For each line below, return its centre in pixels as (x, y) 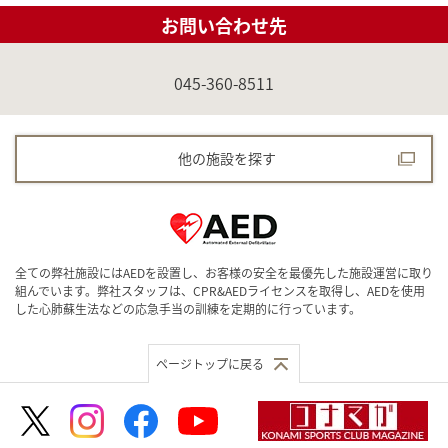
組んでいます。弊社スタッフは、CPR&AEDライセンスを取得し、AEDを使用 (220, 291)
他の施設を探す (226, 158)
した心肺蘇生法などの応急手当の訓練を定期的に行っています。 (188, 309)
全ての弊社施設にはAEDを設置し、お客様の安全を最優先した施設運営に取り (224, 273)
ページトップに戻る (210, 364)
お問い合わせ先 (224, 25)
